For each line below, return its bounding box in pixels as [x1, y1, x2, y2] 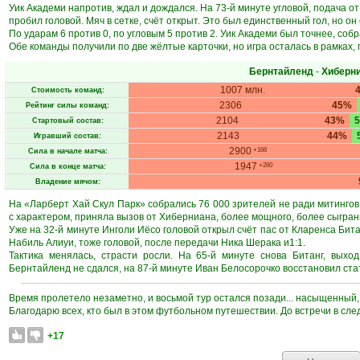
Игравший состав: [34, 132, 101, 140]
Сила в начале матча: [27, 147, 108, 155]
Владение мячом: [35, 178, 100, 186]
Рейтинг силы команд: [26, 101, 109, 109]
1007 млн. [219, 84, 265, 96]
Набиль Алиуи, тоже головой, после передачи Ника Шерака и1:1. [9, 237, 305, 248]
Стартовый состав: [31, 117, 104, 125]
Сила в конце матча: [29, 162, 106, 170]
